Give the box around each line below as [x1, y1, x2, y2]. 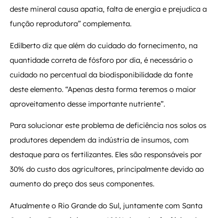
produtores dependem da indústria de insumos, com [10, 135, 189, 145]
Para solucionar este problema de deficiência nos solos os [10, 121, 206, 130]
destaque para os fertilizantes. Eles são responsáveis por [10, 150, 202, 160]
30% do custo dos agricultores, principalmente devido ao [10, 164, 204, 174]
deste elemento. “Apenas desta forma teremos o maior [10, 84, 196, 94]
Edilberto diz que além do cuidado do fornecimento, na [10, 40, 198, 50]
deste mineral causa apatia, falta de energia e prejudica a [10, 4, 207, 14]
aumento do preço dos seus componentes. [10, 179, 154, 189]
